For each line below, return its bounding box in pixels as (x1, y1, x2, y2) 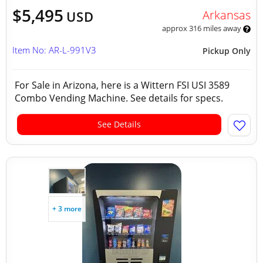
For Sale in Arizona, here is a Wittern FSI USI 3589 (15, 79, 230, 92)
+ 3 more (52, 204, 82, 214)
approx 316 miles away (161, 23, 243, 33)
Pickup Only (203, 45, 251, 56)
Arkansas (202, 7, 251, 23)
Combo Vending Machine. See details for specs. (15, 92, 228, 104)
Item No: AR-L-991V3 (12, 44, 96, 56)
